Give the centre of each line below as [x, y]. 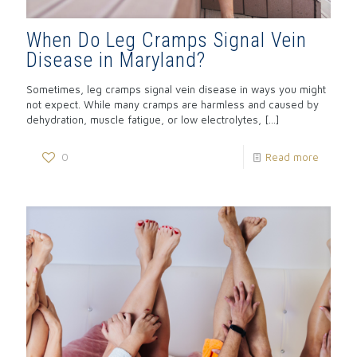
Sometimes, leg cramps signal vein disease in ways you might [176, 90]
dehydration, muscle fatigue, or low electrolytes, [144, 120]
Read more [292, 157]
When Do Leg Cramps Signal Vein [167, 41]
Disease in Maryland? [116, 61]
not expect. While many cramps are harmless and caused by [173, 105]
